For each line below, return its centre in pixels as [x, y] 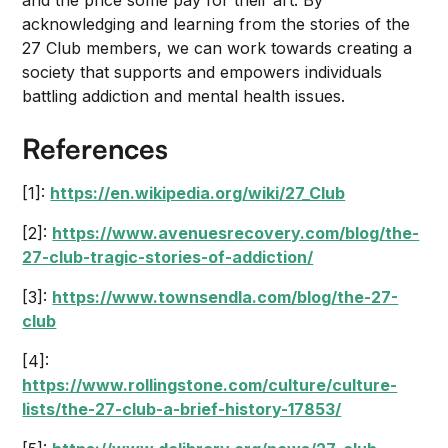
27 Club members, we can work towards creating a [217, 48]
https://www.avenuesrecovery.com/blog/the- [236, 233]
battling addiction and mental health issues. [184, 96]
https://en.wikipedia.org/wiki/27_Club [198, 193]
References [95, 148]
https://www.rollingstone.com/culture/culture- [210, 385]
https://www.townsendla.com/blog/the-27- [225, 297]
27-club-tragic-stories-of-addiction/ [168, 257]
